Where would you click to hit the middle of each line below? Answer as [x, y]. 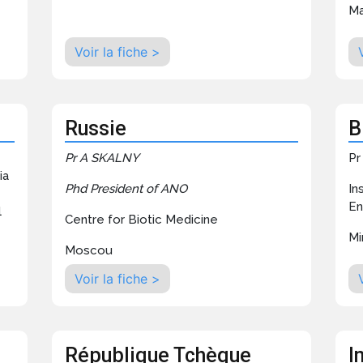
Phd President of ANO [126, 189]
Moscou [88, 251]
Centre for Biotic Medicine [141, 220]
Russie [95, 129]
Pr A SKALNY [102, 158]
